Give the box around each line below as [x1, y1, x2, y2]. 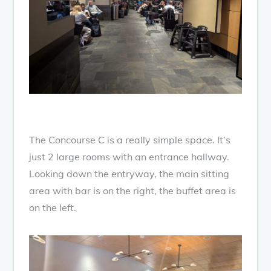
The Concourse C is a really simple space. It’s [29, 133, 231, 146]
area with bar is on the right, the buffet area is [29, 184, 237, 197]
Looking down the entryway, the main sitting [29, 167, 230, 180]
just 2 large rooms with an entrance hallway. [29, 150, 230, 163]
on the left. [29, 201, 77, 214]
